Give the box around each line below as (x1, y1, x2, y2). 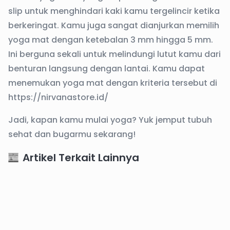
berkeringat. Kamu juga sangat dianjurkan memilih (8, 19, 219, 31)
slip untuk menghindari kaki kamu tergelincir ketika (8, 5, 220, 17)
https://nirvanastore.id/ (8, 91, 108, 103)
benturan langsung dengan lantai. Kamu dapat (8, 62, 205, 74)
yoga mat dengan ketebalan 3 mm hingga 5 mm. (8, 33, 213, 46)
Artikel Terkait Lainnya (23, 150, 139, 165)
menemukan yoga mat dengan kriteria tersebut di (8, 76, 217, 89)
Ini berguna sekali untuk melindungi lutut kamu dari (8, 48, 221, 60)
